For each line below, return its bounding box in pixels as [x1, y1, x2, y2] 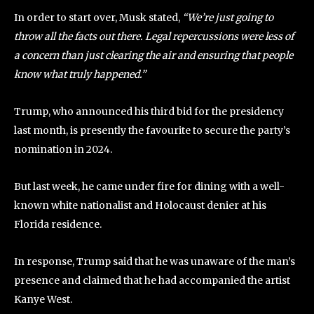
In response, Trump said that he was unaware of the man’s [14, 255, 295, 268]
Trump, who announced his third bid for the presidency [14, 105, 284, 118]
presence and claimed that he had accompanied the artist [14, 274, 290, 287]
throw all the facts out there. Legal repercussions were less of [14, 30, 294, 43]
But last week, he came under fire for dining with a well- [14, 180, 285, 193]
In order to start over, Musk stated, [14, 11, 182, 24]
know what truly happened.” [14, 68, 146, 81]
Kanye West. [14, 293, 72, 306]
